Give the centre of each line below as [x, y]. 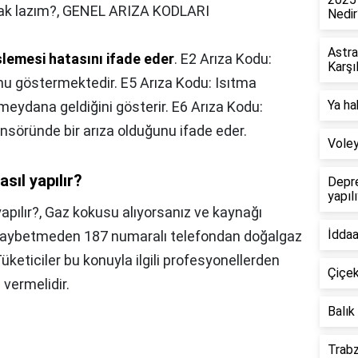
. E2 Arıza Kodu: [223, 59]
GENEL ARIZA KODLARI [136, 11]
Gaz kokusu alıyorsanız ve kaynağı [153, 213]
